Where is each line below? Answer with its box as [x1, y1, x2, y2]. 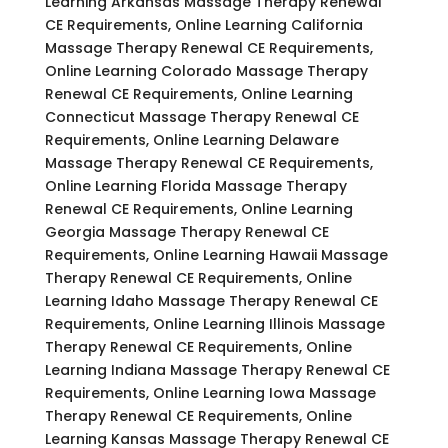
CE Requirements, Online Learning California [44, 14, 363, 35]
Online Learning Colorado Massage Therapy [44, 60, 368, 81]
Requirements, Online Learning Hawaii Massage [44, 244, 388, 265]
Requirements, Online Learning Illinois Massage [44, 313, 385, 334]
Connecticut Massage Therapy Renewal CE [44, 106, 359, 127]
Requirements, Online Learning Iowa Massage [44, 382, 376, 403]
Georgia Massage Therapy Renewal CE [44, 221, 329, 242]
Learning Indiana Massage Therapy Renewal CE [44, 359, 390, 380]
